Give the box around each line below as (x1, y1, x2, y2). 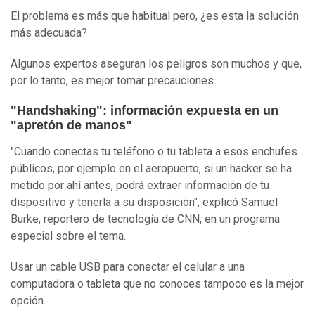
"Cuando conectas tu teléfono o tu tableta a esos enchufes (11, 145, 297, 159)
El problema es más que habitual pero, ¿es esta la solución (11, 9, 299, 23)
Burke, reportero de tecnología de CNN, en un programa (11, 212, 280, 226)
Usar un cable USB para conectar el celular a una (11, 260, 245, 274)
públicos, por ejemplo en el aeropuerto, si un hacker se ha (11, 162, 292, 176)
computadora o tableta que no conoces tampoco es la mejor (11, 277, 304, 291)
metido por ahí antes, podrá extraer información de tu (11, 179, 269, 193)
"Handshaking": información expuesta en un (11, 103, 278, 118)
